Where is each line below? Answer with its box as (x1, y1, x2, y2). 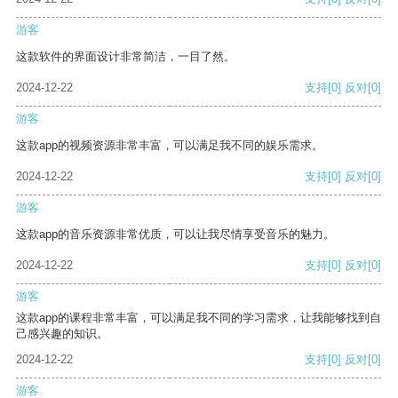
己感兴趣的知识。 (16, 327, 108, 341)
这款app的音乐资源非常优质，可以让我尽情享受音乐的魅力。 (16, 227, 335, 242)
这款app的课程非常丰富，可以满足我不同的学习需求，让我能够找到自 (16, 311, 381, 325)
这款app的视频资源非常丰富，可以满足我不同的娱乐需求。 (16, 139, 323, 153)
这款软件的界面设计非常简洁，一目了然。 (16, 50, 235, 64)
